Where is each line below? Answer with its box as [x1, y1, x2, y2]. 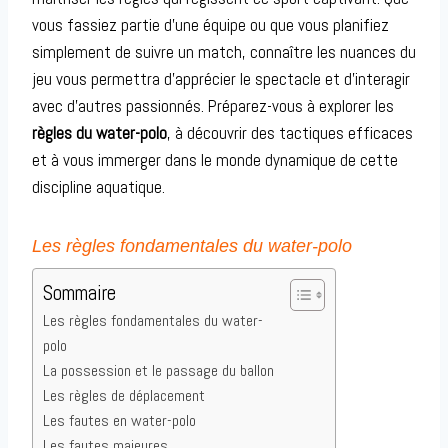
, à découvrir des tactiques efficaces [167, 122, 413, 145]
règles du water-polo [32, 122, 167, 145]
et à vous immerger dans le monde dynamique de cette [32, 149, 398, 172]
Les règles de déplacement [43, 385, 205, 407]
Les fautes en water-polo [43, 410, 196, 432]
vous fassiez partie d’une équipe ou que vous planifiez [32, 14, 389, 37]
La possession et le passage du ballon [43, 360, 274, 382]
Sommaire [43, 280, 116, 307]
